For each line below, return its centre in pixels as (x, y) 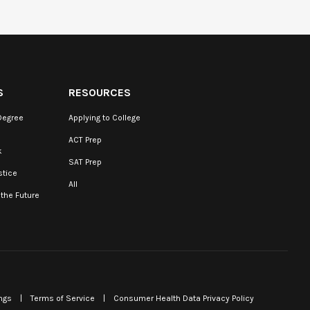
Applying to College (104, 118)
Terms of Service (63, 298)
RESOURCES (99, 92)
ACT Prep (85, 140)
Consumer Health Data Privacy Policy (184, 298)
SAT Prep (85, 162)
